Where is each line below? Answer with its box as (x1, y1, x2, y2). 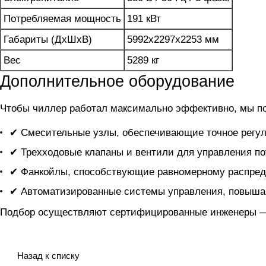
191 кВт (127, 13, 161, 25)
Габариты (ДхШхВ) (4, 34, 92, 46)
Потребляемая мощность (4, 13, 121, 25)
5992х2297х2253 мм (127, 34, 219, 46)
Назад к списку (17, 251, 80, 261)
